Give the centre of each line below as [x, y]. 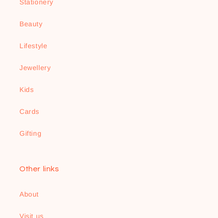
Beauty [31, 24]
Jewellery [35, 67]
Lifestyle [34, 45]
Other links [39, 169]
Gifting [31, 133]
